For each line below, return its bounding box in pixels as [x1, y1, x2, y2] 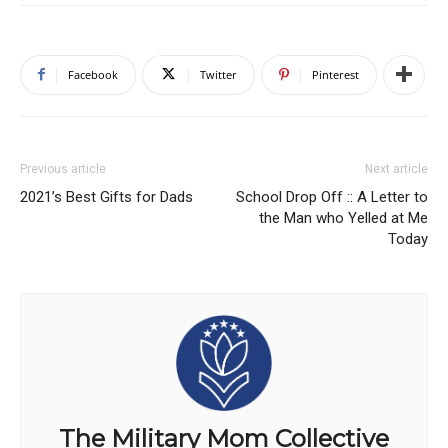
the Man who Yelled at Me [259, 208, 428, 227]
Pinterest [312, 66, 359, 82]
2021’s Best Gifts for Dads [20, 187, 193, 206]
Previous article [20, 161, 106, 176]
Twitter [200, 66, 237, 82]
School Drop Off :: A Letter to [236, 187, 428, 206]
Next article [365, 161, 428, 176]
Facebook [68, 66, 118, 82]
